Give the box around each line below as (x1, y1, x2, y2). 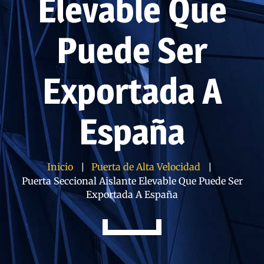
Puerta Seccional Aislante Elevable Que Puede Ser (21, 175, 243, 187)
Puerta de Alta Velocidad (91, 161, 200, 173)
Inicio (47, 161, 73, 173)
